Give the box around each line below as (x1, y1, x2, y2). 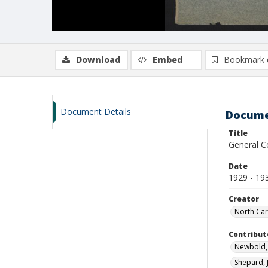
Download (76, 54, 121, 65)
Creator (229, 194, 259, 204)
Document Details (60, 106, 131, 117)
